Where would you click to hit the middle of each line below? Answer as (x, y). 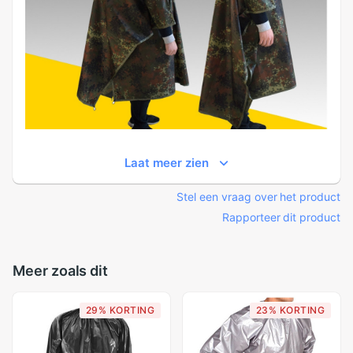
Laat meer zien (166, 163)
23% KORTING (290, 310)
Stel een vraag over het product (258, 197)
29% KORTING (120, 310)
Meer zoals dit (61, 271)
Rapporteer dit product (281, 217)
